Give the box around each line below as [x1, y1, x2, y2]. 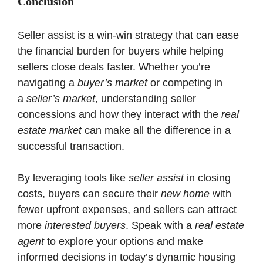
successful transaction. [18, 140, 124, 152]
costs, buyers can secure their [18, 187, 161, 200]
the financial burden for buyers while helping [18, 45, 224, 57]
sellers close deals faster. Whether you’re [18, 60, 210, 73]
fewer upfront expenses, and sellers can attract [18, 203, 237, 215]
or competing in [147, 76, 222, 89]
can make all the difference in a [82, 124, 231, 136]
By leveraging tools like [18, 171, 129, 184]
